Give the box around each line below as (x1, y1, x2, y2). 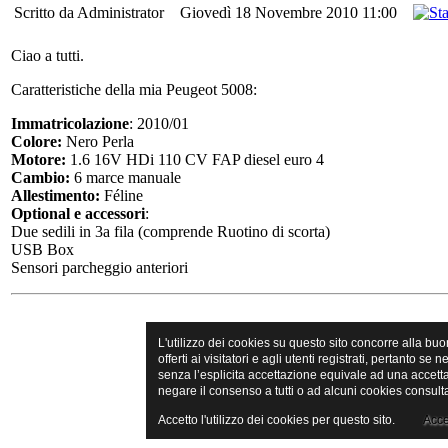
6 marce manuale (70, 169, 181, 186)
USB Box (11, 241, 74, 258)
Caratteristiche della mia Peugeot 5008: (11, 81, 257, 98)
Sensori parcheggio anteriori (11, 259, 188, 276)
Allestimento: (11, 187, 100, 204)
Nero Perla (62, 133, 134, 150)
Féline (100, 187, 143, 204)
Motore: (11, 151, 66, 168)
